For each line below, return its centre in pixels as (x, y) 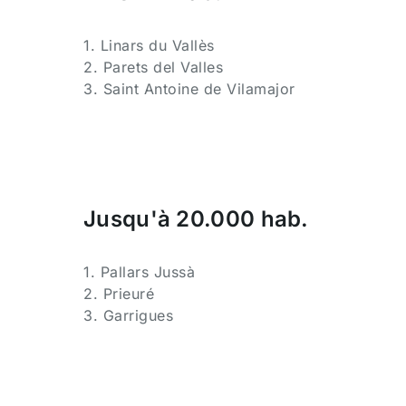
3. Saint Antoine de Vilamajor (189, 89)
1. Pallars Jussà (139, 272)
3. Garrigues (128, 315)
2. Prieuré (119, 294)
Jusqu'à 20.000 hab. (196, 219)
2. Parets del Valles (153, 67)
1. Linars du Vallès (149, 45)
